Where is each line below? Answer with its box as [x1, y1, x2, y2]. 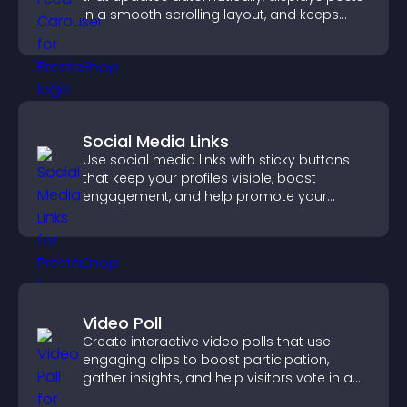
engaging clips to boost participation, [83, 351, 329, 369]
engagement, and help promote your [83, 187, 327, 205]
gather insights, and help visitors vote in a [83, 369, 352, 387]
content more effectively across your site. [83, 205, 352, 223]
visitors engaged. [83, 24, 195, 42]
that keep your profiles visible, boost [83, 169, 316, 187]
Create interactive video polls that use [83, 333, 331, 351]
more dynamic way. [83, 387, 213, 405]
